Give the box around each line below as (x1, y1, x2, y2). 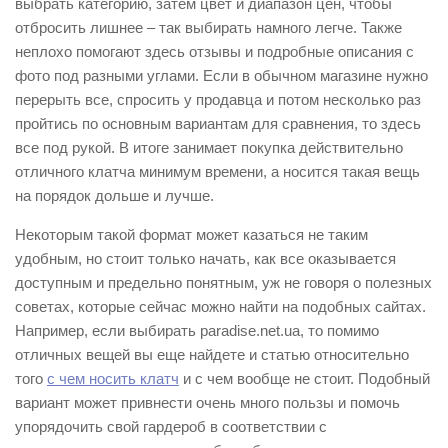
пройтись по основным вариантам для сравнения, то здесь (15, 114, 421, 132)
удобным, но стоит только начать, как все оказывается (15, 249, 396, 267)
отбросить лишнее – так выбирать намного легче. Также (15, 18, 402, 36)
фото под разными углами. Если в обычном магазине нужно (15, 66, 428, 84)
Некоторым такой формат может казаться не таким (15, 225, 368, 243)
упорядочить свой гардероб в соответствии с (15, 417, 327, 435)
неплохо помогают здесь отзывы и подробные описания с (15, 42, 414, 60)
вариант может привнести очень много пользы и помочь (15, 393, 400, 411)
